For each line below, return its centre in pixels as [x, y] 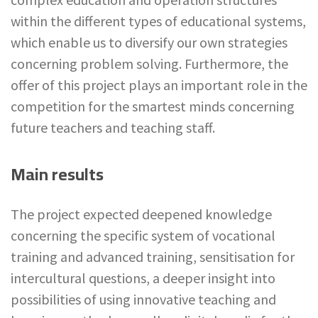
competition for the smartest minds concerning [153, 106]
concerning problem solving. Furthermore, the [149, 64]
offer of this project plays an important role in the [159, 85]
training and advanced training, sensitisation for [153, 257]
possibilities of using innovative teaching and [143, 299]
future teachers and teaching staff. [113, 127]
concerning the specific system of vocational [143, 235]
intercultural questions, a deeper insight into [143, 278]
